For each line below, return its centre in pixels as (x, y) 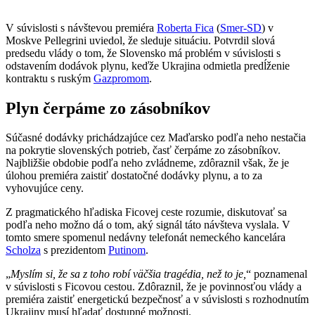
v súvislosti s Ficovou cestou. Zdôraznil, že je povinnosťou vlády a (154, 287)
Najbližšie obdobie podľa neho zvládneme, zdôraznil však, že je (147, 163)
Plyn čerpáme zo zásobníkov (108, 108)
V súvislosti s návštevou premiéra (81, 27)
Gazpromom (121, 78)
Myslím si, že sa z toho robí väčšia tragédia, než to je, (128, 274)
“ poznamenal (277, 274)
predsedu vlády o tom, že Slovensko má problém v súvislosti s (143, 53)
